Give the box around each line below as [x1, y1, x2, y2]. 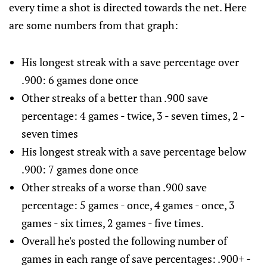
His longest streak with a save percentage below [21, 144, 246, 159]
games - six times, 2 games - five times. [21, 216, 204, 231]
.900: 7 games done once [21, 162, 138, 177]
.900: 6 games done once [21, 73, 138, 88]
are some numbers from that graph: [9, 18, 178, 33]
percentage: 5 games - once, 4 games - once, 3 [21, 198, 235, 213]
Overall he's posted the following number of [21, 234, 227, 249]
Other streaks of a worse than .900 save [21, 180, 207, 195]
